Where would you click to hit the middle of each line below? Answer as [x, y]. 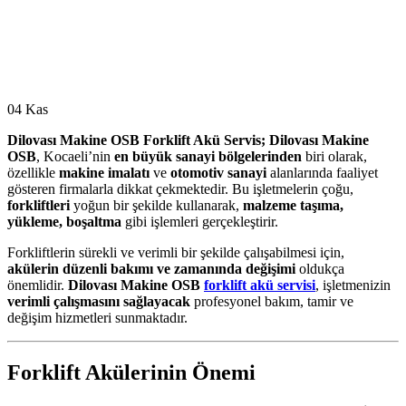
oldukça [320, 269]
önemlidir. [38, 285]
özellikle [33, 173]
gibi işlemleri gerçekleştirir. [200, 222]
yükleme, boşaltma [64, 222]
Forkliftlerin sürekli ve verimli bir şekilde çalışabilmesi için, [176, 253]
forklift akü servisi [260, 285]
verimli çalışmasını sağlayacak [99, 302]
